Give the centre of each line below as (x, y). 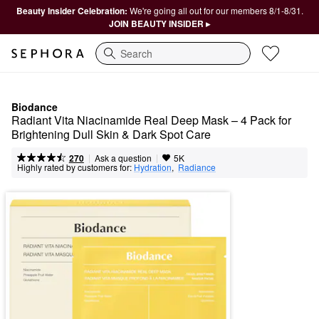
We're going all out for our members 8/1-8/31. (216, 10)
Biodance (35, 107)
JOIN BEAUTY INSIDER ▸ (159, 23)
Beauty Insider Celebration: (73, 11)
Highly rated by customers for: (74, 167)
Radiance (197, 167)
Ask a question (123, 158)
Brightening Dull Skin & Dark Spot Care (111, 134)
